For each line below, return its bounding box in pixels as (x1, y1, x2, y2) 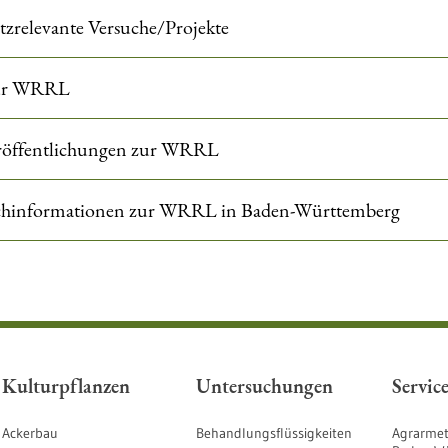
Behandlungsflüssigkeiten (196, 424, 352, 442)
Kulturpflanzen (2, 373, 130, 399)
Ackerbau (2, 424, 58, 442)
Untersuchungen (196, 373, 333, 399)
